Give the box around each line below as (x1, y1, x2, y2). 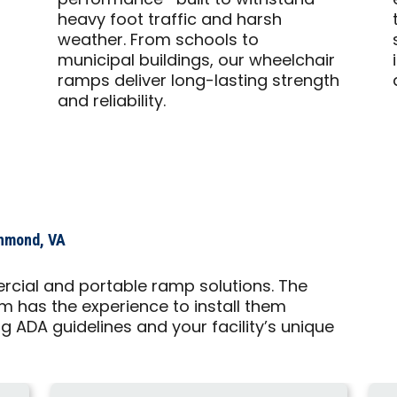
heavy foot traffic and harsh (57, 8, 282, 35)
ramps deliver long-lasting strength (57, 69, 339, 96)
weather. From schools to (57, 28, 259, 55)
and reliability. (57, 90, 166, 116)
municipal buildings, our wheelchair (57, 49, 335, 75)
